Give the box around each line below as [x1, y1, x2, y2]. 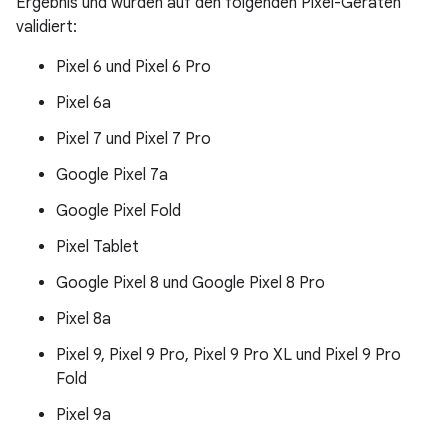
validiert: [16, 17, 77, 37]
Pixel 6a [56, 93, 111, 113]
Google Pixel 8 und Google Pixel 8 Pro [56, 273, 325, 293]
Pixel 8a [56, 309, 111, 329]
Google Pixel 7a [56, 165, 168, 185]
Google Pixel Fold [56, 201, 181, 221]
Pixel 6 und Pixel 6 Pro [56, 57, 211, 77]
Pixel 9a [56, 405, 111, 425]
